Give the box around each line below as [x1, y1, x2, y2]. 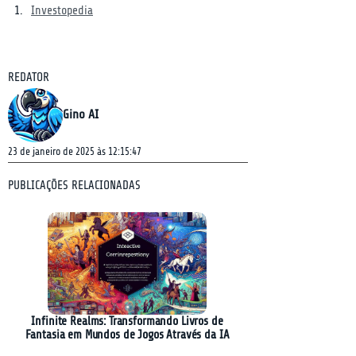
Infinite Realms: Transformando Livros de [31, 315, 223, 328]
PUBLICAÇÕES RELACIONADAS [8, 179, 141, 192]
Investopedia [31, 4, 93, 17]
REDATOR [8, 71, 49, 84]
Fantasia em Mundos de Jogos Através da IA [25, 328, 230, 342]
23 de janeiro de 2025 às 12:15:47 [8, 145, 141, 157]
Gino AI [63, 107, 99, 122]
